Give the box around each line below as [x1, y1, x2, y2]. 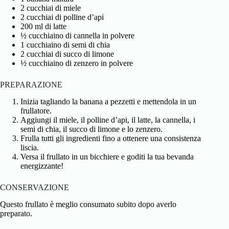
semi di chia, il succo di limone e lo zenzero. [20, 124, 163, 133]
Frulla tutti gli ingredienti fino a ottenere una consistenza [20, 133, 201, 143]
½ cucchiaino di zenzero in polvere [20, 59, 133, 68]
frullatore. [20, 106, 52, 115]
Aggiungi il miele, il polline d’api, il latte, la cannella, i [20, 115, 195, 124]
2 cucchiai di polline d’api [20, 13, 104, 22]
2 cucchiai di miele [20, 4, 81, 13]
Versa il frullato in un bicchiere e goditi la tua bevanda [20, 152, 194, 161]
